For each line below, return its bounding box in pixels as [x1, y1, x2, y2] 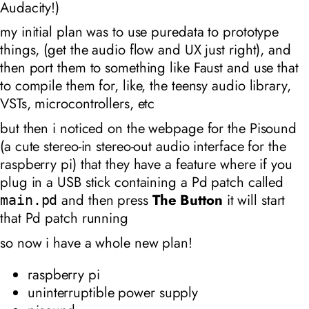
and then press [57, 190, 152, 211]
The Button [152, 190, 223, 211]
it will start [222, 190, 286, 211]
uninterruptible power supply [28, 281, 199, 303]
